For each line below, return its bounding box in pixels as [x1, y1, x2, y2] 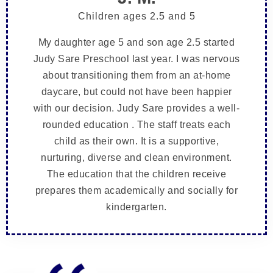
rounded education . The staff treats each [42, 119, 231, 130]
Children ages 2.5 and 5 [77, 10, 196, 21]
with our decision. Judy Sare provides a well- [33, 102, 240, 113]
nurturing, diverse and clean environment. [41, 152, 232, 163]
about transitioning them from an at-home [42, 69, 231, 80]
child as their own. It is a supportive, [54, 135, 219, 146]
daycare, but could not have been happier [41, 86, 232, 97]
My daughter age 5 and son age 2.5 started [38, 37, 235, 48]
